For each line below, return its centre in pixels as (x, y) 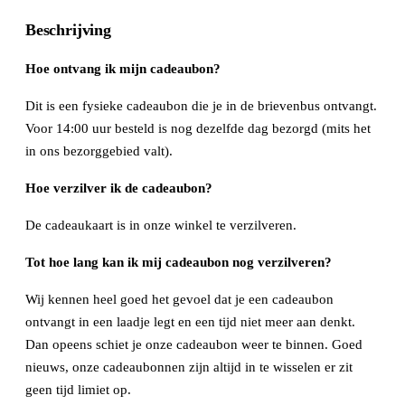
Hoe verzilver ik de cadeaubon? (119, 188)
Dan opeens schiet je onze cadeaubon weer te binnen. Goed (194, 345)
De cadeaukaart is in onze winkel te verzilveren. (161, 226)
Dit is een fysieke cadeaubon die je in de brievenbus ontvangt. (201, 106)
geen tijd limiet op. (78, 390)
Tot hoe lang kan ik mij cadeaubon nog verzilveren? (179, 263)
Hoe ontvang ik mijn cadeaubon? (123, 69)
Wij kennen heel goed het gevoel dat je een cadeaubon (179, 300)
